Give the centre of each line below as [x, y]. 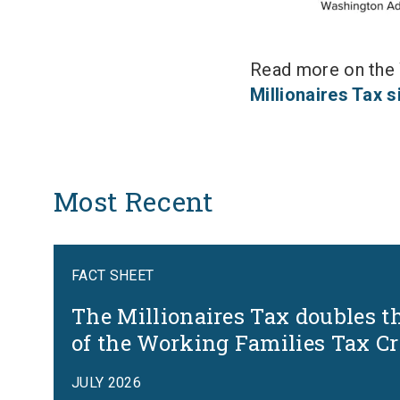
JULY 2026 [106, 383]
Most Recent [134, 202]
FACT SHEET [113, 276]
